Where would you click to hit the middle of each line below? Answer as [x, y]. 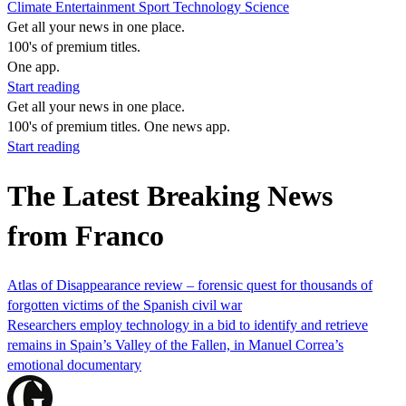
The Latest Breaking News [170, 196]
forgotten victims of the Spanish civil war [125, 304]
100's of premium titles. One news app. [119, 126]
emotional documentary [74, 364]
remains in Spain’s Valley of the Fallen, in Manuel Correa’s [175, 344]
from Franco [86, 236]
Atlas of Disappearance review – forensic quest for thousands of [190, 285]
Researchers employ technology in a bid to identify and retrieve [188, 324]
